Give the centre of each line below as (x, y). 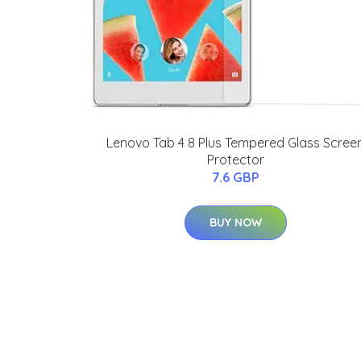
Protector (235, 160)
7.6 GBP (235, 177)
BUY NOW (235, 222)
